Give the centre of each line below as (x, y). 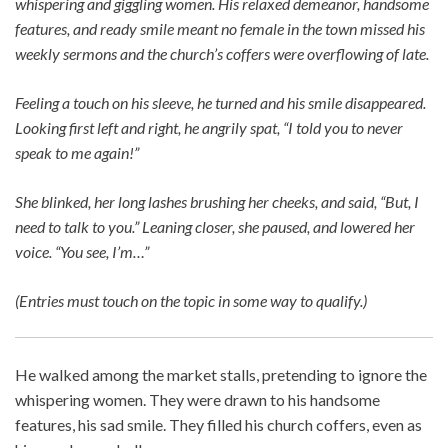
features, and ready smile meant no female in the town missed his (220, 29)
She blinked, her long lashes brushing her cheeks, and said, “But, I (217, 202)
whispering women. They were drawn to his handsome (197, 400)
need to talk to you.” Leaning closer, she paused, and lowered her (215, 227)
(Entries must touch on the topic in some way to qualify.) (191, 301)
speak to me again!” (77, 153)
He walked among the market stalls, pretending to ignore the (221, 375)
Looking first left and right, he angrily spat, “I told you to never (209, 128)
